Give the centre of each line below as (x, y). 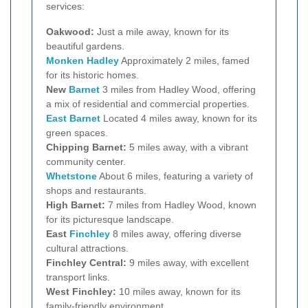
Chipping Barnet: (86, 147)
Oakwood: (70, 32)
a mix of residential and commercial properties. (148, 104)
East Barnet (73, 119)
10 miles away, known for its (178, 292)
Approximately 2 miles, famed (184, 61)
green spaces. (77, 133)
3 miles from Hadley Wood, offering (178, 90)
